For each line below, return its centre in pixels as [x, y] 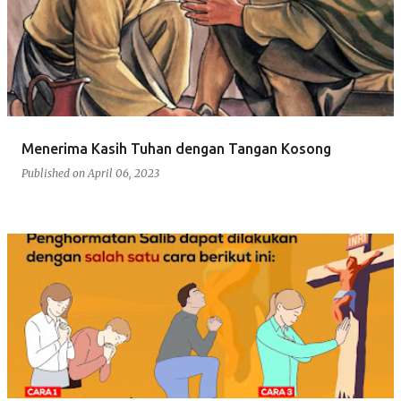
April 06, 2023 [124, 173]
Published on [55, 173]
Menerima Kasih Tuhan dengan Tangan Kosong [176, 149]
